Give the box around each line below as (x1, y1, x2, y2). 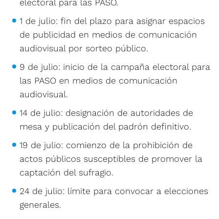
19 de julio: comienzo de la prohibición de (20, 139, 193, 150)
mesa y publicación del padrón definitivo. (20, 121, 191, 131)
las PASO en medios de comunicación (20, 75, 177, 86)
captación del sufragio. (20, 167, 113, 177)
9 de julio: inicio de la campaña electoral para (20, 61, 210, 72)
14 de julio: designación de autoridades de (20, 107, 193, 118)
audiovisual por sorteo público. (20, 43, 148, 53)
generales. (20, 199, 61, 210)
